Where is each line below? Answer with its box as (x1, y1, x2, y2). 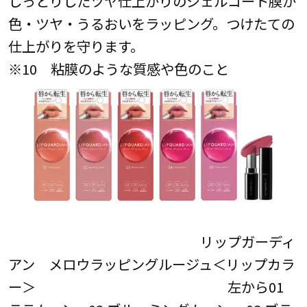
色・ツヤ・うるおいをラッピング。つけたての (8, 13, 295, 34)
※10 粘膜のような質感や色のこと (8, 58, 229, 79)
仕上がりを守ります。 (8, 36, 144, 57)
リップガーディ (8, 231, 295, 252)
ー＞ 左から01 (8, 276, 284, 297)
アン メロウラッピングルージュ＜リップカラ (8, 254, 295, 275)
